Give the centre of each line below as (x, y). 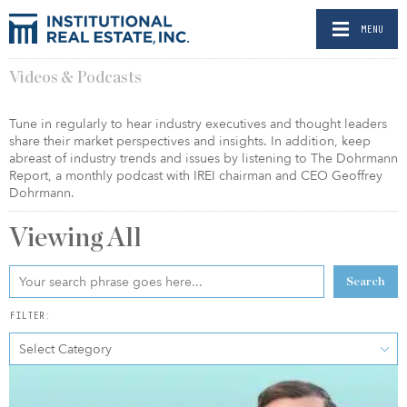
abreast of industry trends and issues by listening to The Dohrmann (203, 159)
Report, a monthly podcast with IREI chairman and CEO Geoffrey (196, 176)
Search (366, 281)
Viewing (58, 238)
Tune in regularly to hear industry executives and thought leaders (198, 124)
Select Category (65, 349)
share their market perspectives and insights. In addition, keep (190, 141)
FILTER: (30, 315)
